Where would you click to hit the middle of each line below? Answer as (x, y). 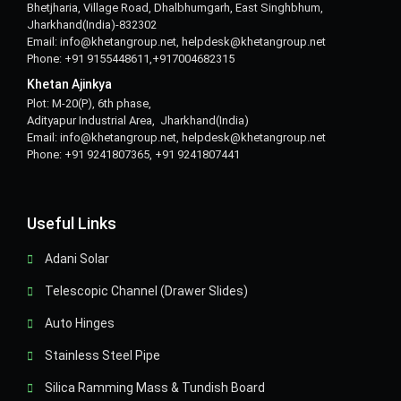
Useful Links (72, 223)
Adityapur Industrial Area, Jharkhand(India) (139, 120)
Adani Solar (77, 259)
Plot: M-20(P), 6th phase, (89, 103)
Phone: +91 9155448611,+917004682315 (131, 58)
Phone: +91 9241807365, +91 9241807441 (133, 154)
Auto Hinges (80, 323)
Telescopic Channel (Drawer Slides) (146, 291)
